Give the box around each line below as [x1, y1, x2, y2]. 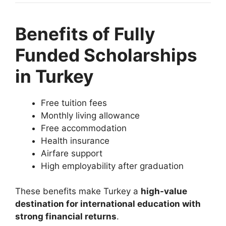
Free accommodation [41, 123, 127, 133]
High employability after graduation [41, 160, 184, 171]
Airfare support [41, 148, 102, 158]
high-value [141, 186, 187, 197]
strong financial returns [15, 211, 117, 222]
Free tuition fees [41, 97, 107, 108]
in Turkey [15, 65, 94, 87]
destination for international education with [15, 199, 201, 209]
